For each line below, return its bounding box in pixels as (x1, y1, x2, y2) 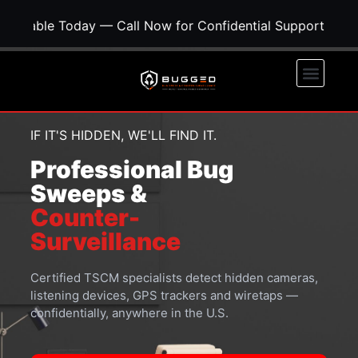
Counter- (30, 203, 140, 232)
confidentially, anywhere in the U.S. (30, 305, 229, 320)
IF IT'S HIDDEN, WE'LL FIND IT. (30, 127, 217, 143)
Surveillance (30, 227, 181, 256)
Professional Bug (30, 155, 233, 184)
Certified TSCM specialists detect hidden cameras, (30, 270, 318, 285)
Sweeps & (30, 179, 147, 208)
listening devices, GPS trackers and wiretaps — (30, 288, 298, 303)
